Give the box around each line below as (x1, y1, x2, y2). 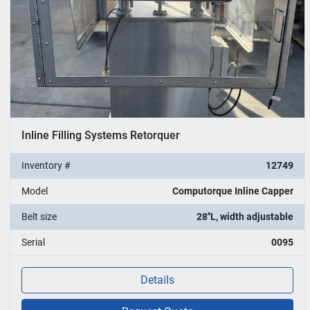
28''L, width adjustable (197, 210, 294, 222)
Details (140, 273, 175, 286)
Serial (21, 236, 45, 248)
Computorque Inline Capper (172, 185, 294, 197)
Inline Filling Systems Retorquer (21, 128, 180, 142)
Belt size (21, 210, 57, 222)
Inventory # (21, 159, 71, 171)
